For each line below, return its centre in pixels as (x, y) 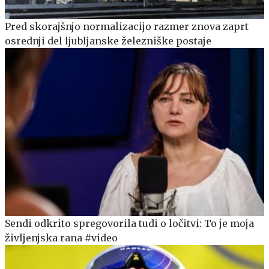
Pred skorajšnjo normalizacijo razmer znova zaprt (127, 26)
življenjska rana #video (61, 238)
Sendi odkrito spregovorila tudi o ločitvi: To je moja (129, 224)
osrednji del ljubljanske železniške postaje (108, 41)
